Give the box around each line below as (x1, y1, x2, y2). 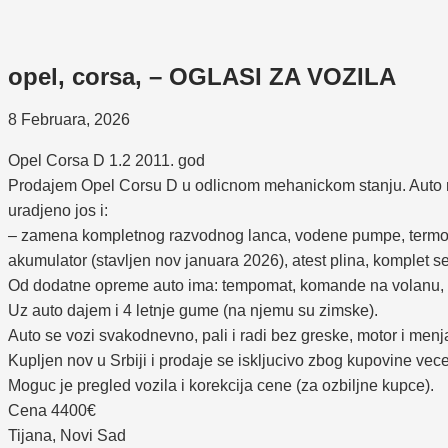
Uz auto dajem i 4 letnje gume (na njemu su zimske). (8, 301, 378, 319)
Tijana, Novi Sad (8, 426, 126, 444)
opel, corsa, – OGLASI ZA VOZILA (8, 62, 396, 90)
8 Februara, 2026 (8, 110, 130, 128)
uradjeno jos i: (8, 201, 108, 219)
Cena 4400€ (8, 401, 96, 419)
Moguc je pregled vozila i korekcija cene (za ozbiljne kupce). (8, 376, 434, 394)
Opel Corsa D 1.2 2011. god (8, 151, 205, 169)
